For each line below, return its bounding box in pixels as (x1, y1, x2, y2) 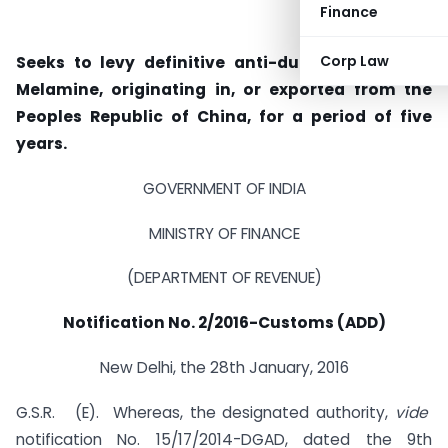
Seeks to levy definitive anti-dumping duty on (16, 52, 432, 73)
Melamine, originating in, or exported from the (16, 79, 432, 100)
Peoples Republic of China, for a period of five (16, 106, 432, 127)
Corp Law (320, 51, 389, 71)
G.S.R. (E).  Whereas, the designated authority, (16, 401, 395, 423)
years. (16, 133, 67, 154)
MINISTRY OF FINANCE (148, 222, 300, 244)
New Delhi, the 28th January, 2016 (99, 357, 349, 379)
